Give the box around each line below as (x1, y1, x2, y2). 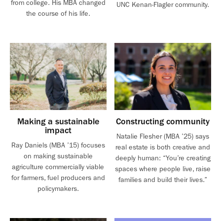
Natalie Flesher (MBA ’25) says (116, 132, 210, 141)
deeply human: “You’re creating (115, 154, 211, 163)
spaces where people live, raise (115, 165, 211, 174)
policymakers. (37, 184, 79, 193)
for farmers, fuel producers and (11, 174, 105, 183)
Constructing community (116, 116, 210, 127)
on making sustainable (23, 152, 93, 161)
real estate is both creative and (115, 143, 211, 152)
